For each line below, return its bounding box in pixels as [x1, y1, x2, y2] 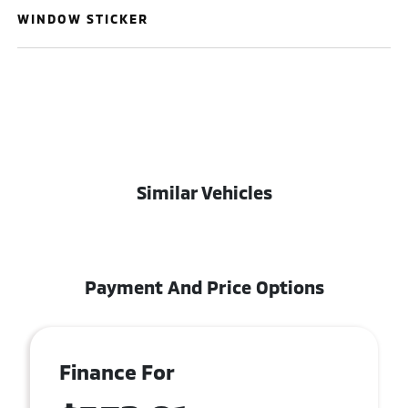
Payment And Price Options [84, 276, 324, 298]
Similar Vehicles [136, 181, 272, 203]
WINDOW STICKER [17, 11, 149, 26]
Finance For [59, 359, 175, 384]
